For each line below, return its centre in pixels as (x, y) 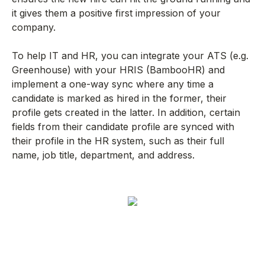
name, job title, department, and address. (106, 155)
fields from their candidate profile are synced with (123, 126)
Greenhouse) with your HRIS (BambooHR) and (118, 70)
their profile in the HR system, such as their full (118, 140)
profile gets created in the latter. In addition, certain (126, 112)
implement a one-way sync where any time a (113, 84)
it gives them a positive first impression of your (116, 13)
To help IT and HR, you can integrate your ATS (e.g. (130, 55)
